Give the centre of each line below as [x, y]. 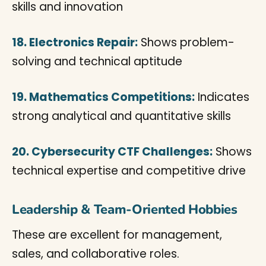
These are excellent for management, [117, 235]
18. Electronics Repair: [75, 42]
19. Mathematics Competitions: [103, 97]
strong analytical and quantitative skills [121, 116]
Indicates [222, 97]
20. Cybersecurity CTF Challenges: [112, 152]
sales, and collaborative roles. [96, 254]
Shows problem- [186, 42]
